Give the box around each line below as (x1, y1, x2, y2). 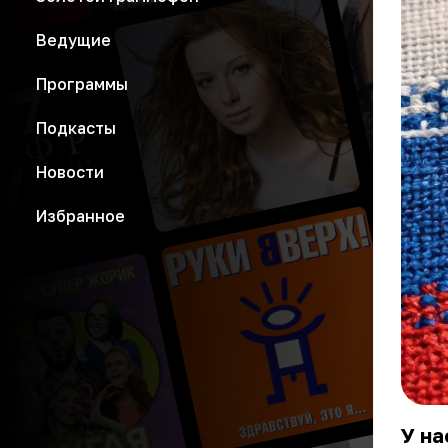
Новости (36, 162, 104, 182)
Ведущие (36, 30, 111, 50)
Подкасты (36, 118, 116, 138)
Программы (36, 74, 128, 94)
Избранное (36, 206, 125, 226)
